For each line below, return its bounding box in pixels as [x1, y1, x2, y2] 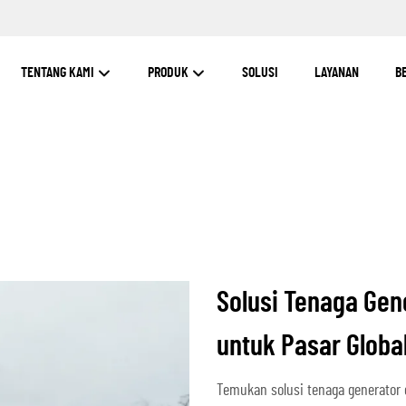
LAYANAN [314, 65, 359, 80]
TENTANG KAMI [21, 65, 97, 80]
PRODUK [148, 65, 191, 80]
